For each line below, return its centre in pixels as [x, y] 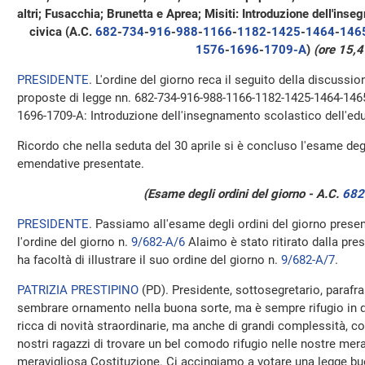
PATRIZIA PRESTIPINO [78, 290]
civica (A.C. [62, 32]
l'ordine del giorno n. [74, 242]
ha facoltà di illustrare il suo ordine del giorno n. [149, 260]
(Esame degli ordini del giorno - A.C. [242, 194]
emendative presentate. [81, 164]
